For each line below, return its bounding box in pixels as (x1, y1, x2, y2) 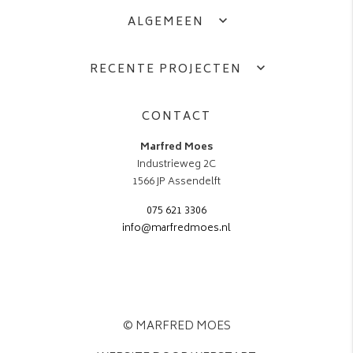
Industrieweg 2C (137, 156, 216, 174)
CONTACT (142, 107, 211, 128)
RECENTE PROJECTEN (89, 60, 242, 80)
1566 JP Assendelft (132, 173, 221, 191)
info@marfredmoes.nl (122, 220, 231, 238)
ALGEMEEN (127, 13, 204, 33)
